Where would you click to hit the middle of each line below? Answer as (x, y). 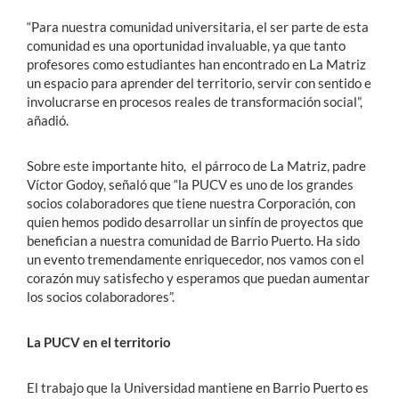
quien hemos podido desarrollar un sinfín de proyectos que (195, 221)
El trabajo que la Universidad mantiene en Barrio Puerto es (198, 387)
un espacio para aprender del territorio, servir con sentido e (199, 82)
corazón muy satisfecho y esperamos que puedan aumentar (198, 277)
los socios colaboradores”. (101, 296)
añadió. (48, 120)
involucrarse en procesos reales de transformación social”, (195, 101)
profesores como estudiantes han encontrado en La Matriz (196, 64)
